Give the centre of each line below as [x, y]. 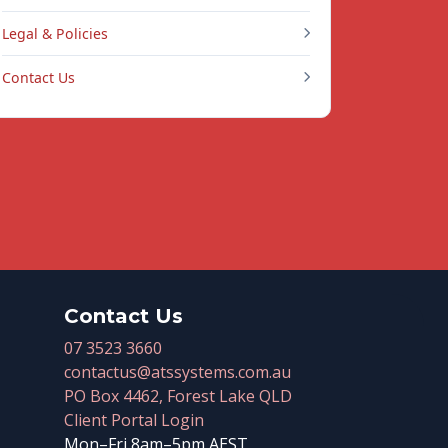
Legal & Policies [55, 33]
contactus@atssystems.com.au [177, 372]
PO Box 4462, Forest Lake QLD [177, 396]
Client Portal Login [133, 420]
